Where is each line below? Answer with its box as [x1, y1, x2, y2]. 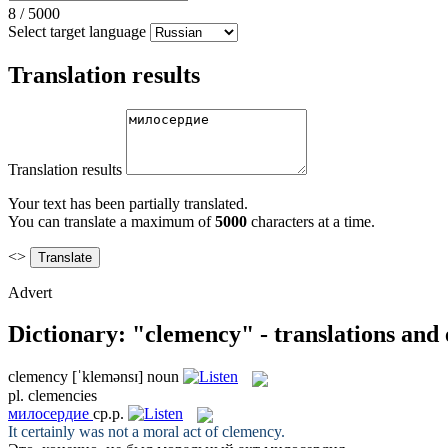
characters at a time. [247, 212, 375, 230]
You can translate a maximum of [8, 212, 215, 230]
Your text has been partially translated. [8, 194, 248, 212]
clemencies [28, 386, 97, 404]
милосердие [8, 404, 89, 422]
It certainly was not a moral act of [8, 422, 222, 440]
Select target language [8, 22, 146, 40]
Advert [8, 283, 52, 301]
